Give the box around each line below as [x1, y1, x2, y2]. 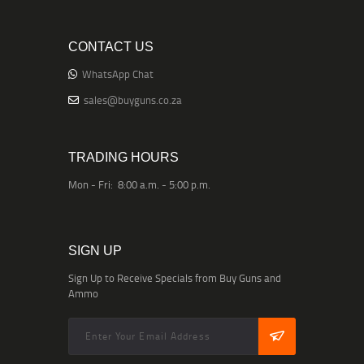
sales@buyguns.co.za [84, 93, 182, 108]
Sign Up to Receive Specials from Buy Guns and [68, 271, 281, 286]
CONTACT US [68, 40, 154, 54]
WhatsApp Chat [82, 67, 154, 82]
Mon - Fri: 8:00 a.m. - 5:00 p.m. [68, 177, 210, 193]
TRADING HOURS [68, 150, 179, 165]
